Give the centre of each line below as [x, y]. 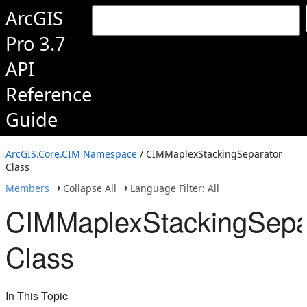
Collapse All [90, 188]
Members [27, 188]
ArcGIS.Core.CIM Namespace [71, 154]
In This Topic [37, 296]
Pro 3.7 [36, 44]
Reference [49, 94]
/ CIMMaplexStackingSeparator [210, 154]
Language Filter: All [175, 188]
